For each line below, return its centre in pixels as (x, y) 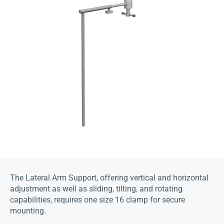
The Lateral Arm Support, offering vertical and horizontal (109, 178)
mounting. (28, 211)
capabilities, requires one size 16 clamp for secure (97, 200)
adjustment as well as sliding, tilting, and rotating (96, 189)
